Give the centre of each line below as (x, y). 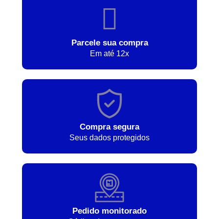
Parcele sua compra (109, 43)
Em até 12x (109, 53)
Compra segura (109, 127)
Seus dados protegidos (109, 137)
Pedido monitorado (109, 211)
